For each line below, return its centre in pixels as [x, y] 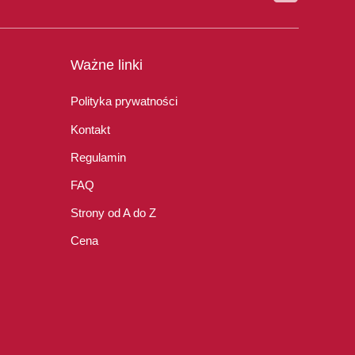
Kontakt [90, 129]
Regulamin [98, 157]
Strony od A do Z [113, 213]
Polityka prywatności [124, 101]
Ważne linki [106, 65]
